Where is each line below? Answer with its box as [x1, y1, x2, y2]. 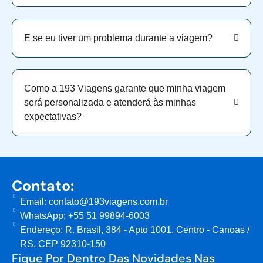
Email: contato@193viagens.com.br [19, 196, 168, 207]
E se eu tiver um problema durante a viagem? [24, 32, 213, 43]
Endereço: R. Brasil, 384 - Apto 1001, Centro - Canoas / [19, 224, 249, 235]
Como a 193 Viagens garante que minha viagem [24, 83, 225, 93]
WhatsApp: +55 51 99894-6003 [19, 210, 150, 221]
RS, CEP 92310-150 [19, 238, 106, 249]
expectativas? [24, 111, 82, 122]
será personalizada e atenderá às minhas [24, 97, 196, 107]
